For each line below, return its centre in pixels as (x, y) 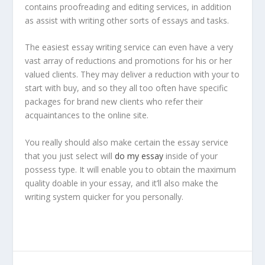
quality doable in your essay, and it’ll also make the (122, 183)
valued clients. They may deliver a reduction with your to (132, 75)
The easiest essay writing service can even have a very (129, 47)
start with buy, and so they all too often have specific (127, 88)
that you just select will (70, 156)
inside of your (191, 156)
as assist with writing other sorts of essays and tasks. (127, 21)
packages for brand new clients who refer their (114, 102)
